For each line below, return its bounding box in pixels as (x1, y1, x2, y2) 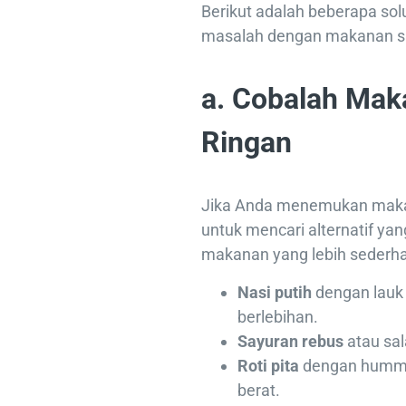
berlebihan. (237, 307, 318, 327)
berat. (237, 381, 280, 401)
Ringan (201, 125, 292, 160)
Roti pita (237, 356, 299, 376)
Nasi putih (237, 283, 312, 303)
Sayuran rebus (237, 332, 343, 352)
